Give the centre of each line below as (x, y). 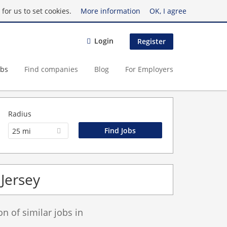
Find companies (51, 69)
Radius (20, 114)
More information (110, 11)
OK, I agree (168, 11)
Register (152, 42)
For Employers (149, 69)
